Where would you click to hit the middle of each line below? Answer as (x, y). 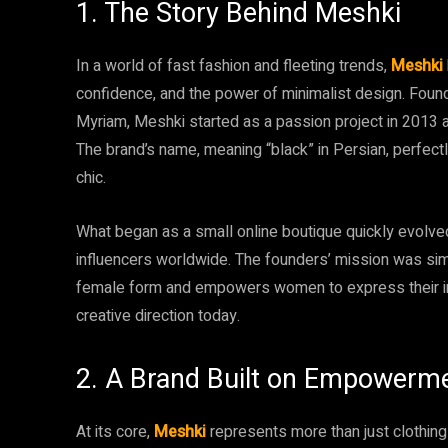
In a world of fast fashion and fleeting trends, (233, 66)
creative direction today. (158, 316)
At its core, (115, 432)
